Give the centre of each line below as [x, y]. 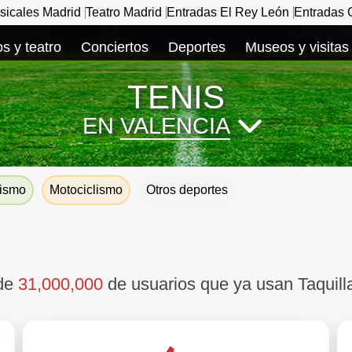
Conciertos [115, 47]
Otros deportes [187, 190]
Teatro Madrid [124, 12]
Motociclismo [86, 190]
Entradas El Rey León [228, 12]
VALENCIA [175, 126]
